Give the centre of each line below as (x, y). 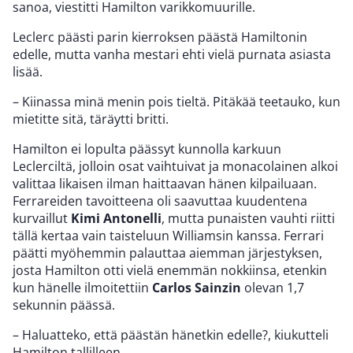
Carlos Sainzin (198, 287)
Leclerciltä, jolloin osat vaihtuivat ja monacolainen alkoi (175, 166)
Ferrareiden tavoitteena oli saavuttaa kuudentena (160, 201)
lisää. (28, 71)
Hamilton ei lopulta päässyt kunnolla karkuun (147, 149)
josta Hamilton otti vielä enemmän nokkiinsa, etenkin (170, 270)
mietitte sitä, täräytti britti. (91, 119)
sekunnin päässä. (64, 305)
